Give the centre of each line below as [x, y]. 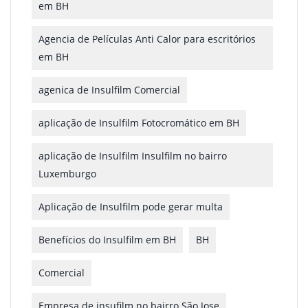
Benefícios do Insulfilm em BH [107, 239]
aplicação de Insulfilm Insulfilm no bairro [133, 155]
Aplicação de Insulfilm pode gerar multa [131, 206]
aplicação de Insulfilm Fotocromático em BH [139, 122]
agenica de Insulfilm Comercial [109, 89]
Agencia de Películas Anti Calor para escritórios [147, 38]
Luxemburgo [67, 173]
